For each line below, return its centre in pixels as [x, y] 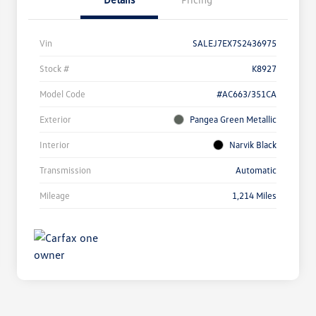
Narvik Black [253, 145]
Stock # [54, 69]
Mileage [55, 196]
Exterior [55, 120]
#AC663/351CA [247, 94]
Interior [55, 145]
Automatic [256, 170]
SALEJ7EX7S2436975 [235, 43]
